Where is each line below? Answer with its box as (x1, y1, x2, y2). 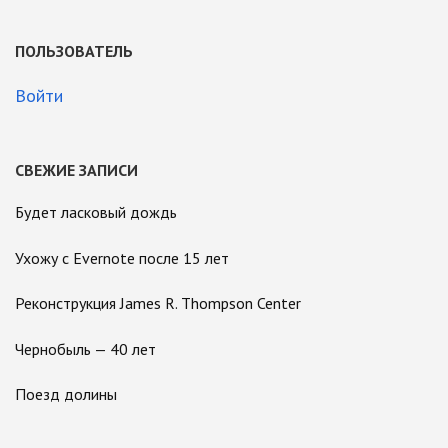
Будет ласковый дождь (15, 201, 177, 222)
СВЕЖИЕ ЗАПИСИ (15, 159, 138, 180)
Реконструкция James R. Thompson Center (15, 293, 301, 314)
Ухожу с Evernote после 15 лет (15, 247, 229, 268)
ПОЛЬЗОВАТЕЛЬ (15, 40, 133, 61)
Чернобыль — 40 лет (15, 338, 156, 359)
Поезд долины (15, 384, 117, 405)
